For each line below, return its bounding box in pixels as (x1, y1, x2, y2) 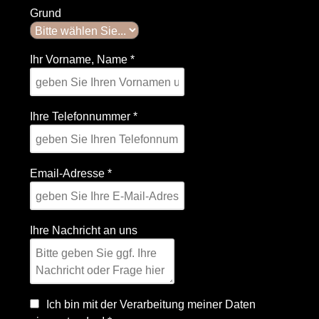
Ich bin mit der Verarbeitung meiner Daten (46, 298, 256, 311)
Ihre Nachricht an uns (30, 224, 137, 237)
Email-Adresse (30, 167, 108, 180)
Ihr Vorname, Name (30, 53, 130, 66)
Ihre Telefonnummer (30, 110, 133, 123)
